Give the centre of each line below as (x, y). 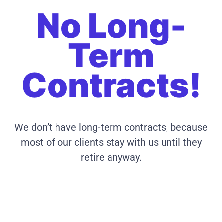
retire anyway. (111, 157)
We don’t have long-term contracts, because (111, 127)
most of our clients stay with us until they (111, 142)
